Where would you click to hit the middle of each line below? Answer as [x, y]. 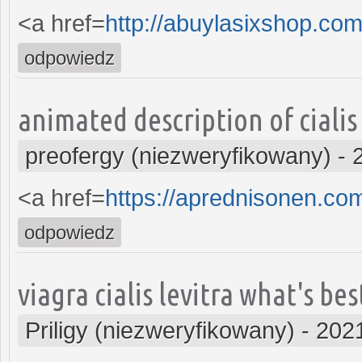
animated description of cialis [187, 119]
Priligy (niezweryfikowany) [160, 330]
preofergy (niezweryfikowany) [178, 156]
